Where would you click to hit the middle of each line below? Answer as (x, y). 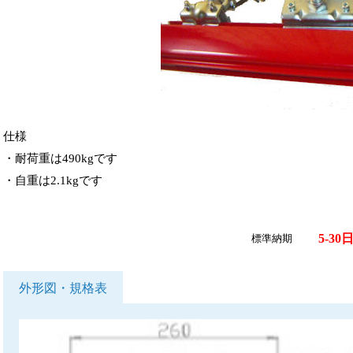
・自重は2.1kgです (53, 180)
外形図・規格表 (63, 288)
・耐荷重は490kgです (60, 158)
